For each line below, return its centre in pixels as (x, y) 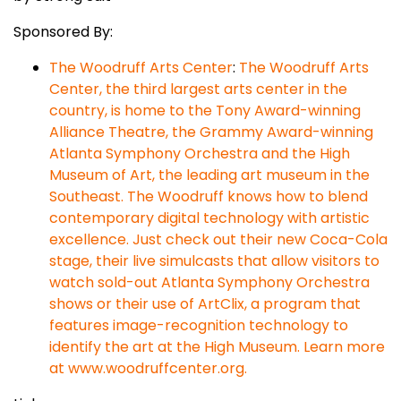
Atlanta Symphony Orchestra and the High (200, 154)
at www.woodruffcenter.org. (148, 368)
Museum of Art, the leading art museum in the (209, 175)
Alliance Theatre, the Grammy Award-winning (211, 132)
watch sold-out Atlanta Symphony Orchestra (209, 282)
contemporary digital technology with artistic (209, 218)
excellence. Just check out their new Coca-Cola (218, 239)
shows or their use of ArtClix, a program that (205, 304)
